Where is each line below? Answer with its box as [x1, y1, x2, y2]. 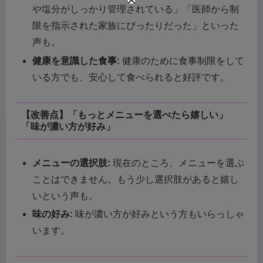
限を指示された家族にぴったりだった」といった [32, 21, 240, 31]
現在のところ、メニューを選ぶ [110, 157, 245, 168]
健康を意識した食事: [32, 55, 120, 66]
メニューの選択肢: [32, 157, 111, 168]
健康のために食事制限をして [120, 55, 245, 66]
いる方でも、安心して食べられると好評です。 [32, 72, 230, 82]
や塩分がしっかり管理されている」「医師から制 [32, 4, 240, 15]
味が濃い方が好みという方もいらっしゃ [73, 208, 245, 219]
